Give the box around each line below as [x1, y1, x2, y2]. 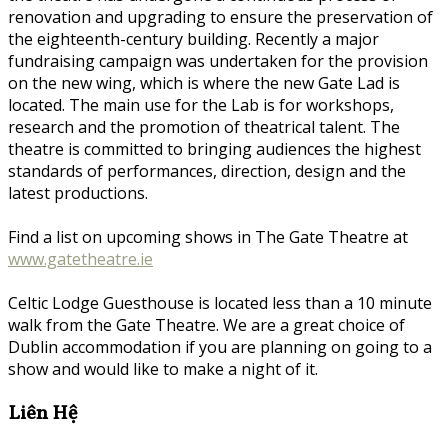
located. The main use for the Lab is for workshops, [8, 94, 394, 117]
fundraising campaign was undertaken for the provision [8, 50, 428, 73]
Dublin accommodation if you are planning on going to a [8, 336, 432, 359]
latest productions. [8, 182, 152, 205]
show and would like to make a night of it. [8, 358, 318, 381]
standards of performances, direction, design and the [8, 160, 406, 183]
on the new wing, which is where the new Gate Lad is [8, 72, 400, 95]
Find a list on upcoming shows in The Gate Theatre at [8, 226, 408, 249]
